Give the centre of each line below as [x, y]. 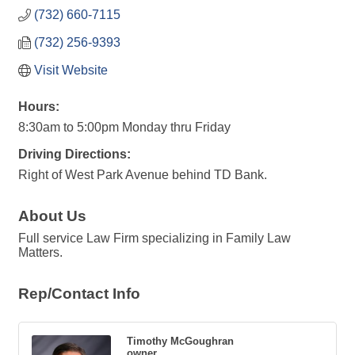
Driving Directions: [74, 155]
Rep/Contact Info [79, 294]
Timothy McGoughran [180, 342]
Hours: [39, 107]
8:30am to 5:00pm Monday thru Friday [124, 128]
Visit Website [71, 71]
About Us [52, 216]
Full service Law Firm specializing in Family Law [155, 239]
